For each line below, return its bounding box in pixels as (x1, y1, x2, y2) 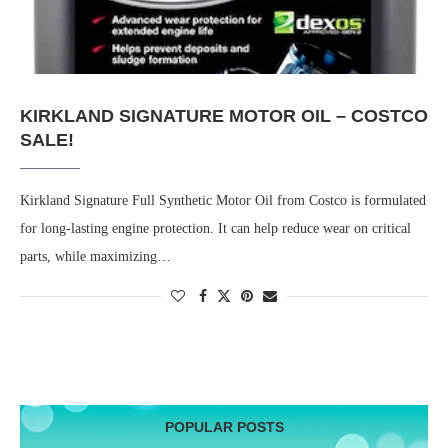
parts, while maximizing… (20, 249, 171, 265)
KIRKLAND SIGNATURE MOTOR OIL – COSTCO (20, 106, 428, 127)
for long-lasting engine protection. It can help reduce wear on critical (20, 221, 411, 237)
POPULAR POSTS (164, 419, 284, 436)
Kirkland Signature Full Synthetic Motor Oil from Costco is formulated (20, 193, 426, 209)
